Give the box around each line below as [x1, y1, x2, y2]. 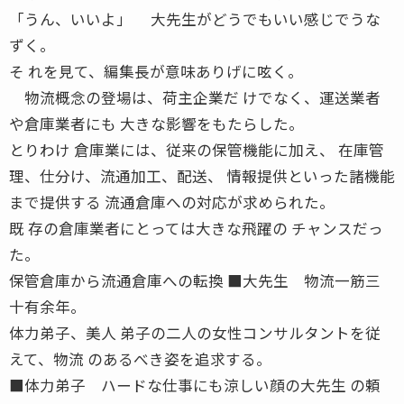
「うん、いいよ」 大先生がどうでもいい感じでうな [9, 7, 381, 30]
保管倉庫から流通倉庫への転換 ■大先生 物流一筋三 [9, 269, 381, 291]
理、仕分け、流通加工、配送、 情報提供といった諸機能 [9, 164, 395, 187]
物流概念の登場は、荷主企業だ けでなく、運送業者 [9, 86, 381, 108]
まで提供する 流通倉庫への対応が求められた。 [9, 190, 335, 213]
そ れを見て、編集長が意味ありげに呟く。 [9, 60, 303, 82]
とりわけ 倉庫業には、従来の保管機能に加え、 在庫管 [9, 138, 384, 161]
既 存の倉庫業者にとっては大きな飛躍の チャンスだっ [9, 216, 383, 239]
